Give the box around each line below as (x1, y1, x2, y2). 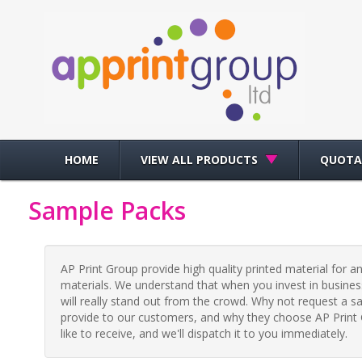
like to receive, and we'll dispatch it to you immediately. (61, 326, 347, 341)
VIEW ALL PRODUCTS (141, 152, 261, 167)
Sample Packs (28, 194, 186, 227)
